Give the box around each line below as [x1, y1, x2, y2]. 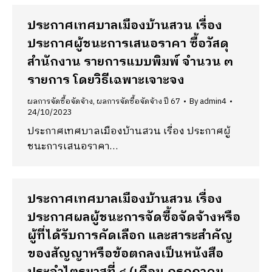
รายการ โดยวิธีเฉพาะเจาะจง [27, 70, 185, 90]
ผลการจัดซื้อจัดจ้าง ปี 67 [97, 95, 180, 108]
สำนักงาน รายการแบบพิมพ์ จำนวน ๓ [27, 52, 233, 72]
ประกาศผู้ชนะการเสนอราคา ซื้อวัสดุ [27, 34, 229, 54]
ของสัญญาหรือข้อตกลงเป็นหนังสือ [27, 244, 223, 264]
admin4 [200, 95, 226, 108]
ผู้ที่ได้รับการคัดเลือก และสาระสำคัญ [27, 226, 233, 246]
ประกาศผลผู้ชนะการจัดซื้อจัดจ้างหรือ [27, 208, 240, 228]
